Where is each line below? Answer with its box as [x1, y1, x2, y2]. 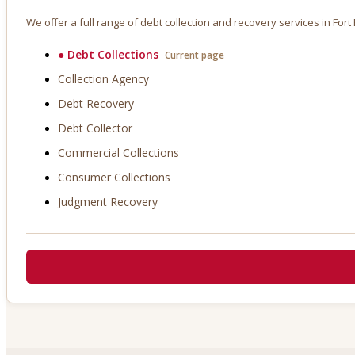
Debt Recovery [58, 96, 134, 112]
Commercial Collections [58, 145, 179, 161]
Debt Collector [58, 120, 132, 136]
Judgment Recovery [58, 194, 158, 210]
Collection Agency [58, 71, 149, 87]
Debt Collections [67, 47, 158, 63]
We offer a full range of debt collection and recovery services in [26, 15, 333, 30]
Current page [165, 48, 224, 63]
